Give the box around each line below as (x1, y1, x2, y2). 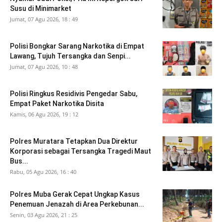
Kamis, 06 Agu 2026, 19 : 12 (10, 111, 78, 118)
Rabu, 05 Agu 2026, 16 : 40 (10, 168, 76, 176)
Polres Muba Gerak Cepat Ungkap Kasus (10, 190, 140, 199)
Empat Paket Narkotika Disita (10, 100, 104, 108)
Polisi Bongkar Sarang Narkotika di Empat (10, 42, 144, 51)
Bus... (10, 157, 28, 166)
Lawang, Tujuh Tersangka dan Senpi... (10, 52, 131, 60)
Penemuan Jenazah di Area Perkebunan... (10, 200, 144, 209)
